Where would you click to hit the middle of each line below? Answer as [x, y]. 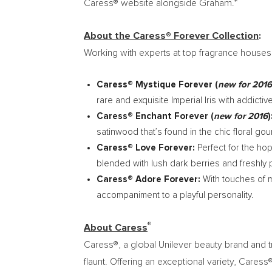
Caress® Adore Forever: [150, 179]
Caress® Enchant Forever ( [155, 116]
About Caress [116, 228]
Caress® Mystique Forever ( [157, 85]
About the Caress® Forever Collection [171, 36]
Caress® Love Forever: [147, 148]
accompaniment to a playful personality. [175, 195]
